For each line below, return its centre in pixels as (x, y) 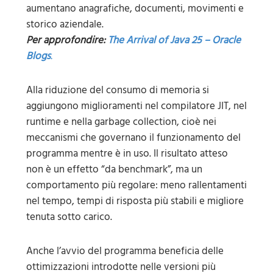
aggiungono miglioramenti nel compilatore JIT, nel (136, 106)
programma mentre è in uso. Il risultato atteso (127, 153)
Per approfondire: (67, 40)
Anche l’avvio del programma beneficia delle (125, 251)
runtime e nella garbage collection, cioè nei (121, 122)
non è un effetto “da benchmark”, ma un (114, 169)
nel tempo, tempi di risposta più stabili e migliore (135, 201)
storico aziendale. (65, 24)
